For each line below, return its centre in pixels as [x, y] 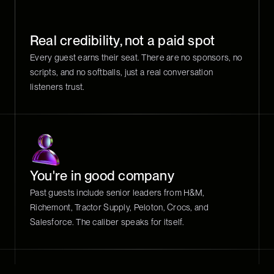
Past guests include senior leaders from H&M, [117, 193]
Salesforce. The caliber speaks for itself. [107, 222]
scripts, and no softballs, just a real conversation [122, 72]
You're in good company [102, 176]
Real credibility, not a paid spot [123, 40]
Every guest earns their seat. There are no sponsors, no [136, 57]
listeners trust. [57, 87]
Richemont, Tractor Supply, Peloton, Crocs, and [119, 207]
